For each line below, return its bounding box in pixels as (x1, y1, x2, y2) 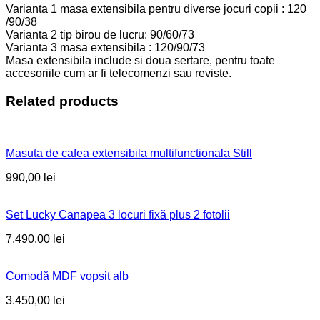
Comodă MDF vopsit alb (6, 269, 129, 282)
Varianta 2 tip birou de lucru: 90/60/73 (6, 29, 194, 41)
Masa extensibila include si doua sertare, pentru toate (6, 54, 275, 67)
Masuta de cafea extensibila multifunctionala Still (6, 146, 252, 159)
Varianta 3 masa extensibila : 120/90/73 (6, 41, 205, 54)
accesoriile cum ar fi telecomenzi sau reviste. (6, 67, 231, 80)
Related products (6, 94, 119, 109)
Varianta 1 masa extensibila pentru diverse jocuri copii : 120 (6, 3, 306, 16)
